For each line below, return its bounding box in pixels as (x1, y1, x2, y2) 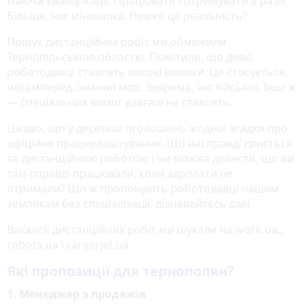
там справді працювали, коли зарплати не (7, 165, 233, 181)
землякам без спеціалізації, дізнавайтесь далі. (7, 195, 256, 211)
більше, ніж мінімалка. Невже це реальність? (7, 8, 253, 23)
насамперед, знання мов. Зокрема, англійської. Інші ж (7, 79, 297, 95)
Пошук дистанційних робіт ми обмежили (7, 34, 226, 49)
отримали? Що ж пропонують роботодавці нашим (7, 180, 279, 196)
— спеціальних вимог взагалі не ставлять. (7, 94, 235, 110)
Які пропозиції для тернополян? (7, 261, 234, 280)
